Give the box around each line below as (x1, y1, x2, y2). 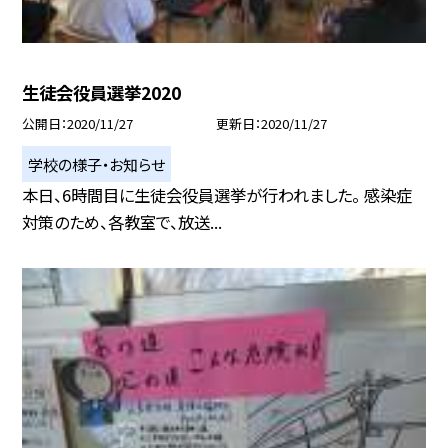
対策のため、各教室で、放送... (22, 210, 223, 235)
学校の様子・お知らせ (28, 152, 166, 175)
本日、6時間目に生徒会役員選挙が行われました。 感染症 (22, 183, 413, 208)
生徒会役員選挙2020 (22, 80, 182, 106)
